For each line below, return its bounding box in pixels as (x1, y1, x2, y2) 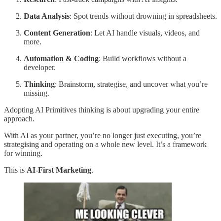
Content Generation (24, 28, 90, 37)
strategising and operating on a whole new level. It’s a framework (4, 140, 207, 148)
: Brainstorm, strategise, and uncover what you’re (55, 79, 208, 88)
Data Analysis (24, 11, 70, 20)
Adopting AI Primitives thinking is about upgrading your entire (4, 105, 199, 114)
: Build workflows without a (99, 54, 186, 63)
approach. (4, 114, 35, 123)
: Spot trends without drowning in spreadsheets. (70, 11, 217, 20)
